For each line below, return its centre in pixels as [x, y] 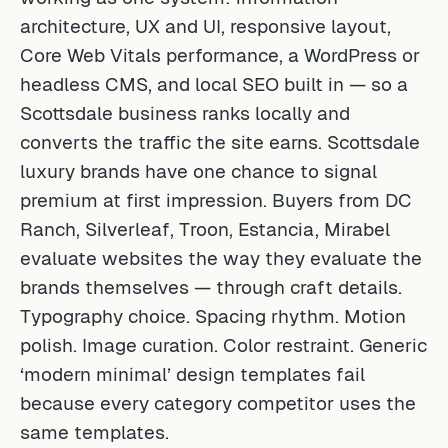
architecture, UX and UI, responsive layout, [205, 23]
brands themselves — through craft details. [211, 284]
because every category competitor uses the [218, 400]
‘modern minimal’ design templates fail [192, 371]
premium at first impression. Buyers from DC [216, 197]
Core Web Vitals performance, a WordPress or [220, 52]
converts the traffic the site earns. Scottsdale [220, 139]
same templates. [94, 429]
